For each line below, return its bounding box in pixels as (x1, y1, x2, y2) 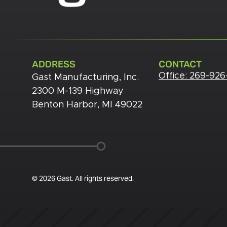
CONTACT (159, 58, 202, 70)
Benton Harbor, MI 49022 (32, 100, 142, 109)
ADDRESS (32, 58, 75, 70)
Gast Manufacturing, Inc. (32, 72, 139, 82)
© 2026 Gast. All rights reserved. (32, 173, 134, 183)
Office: (159, 71, 187, 81)
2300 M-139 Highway (32, 86, 124, 96)
